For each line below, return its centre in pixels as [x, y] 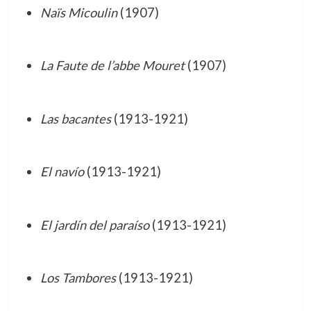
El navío [62, 172]
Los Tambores [78, 277]
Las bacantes [75, 118]
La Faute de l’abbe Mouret [112, 66]
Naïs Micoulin [78, 12]
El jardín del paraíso [94, 225]
